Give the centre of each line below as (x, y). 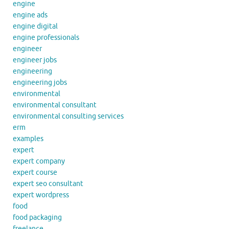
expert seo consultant (48, 184)
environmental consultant (55, 105)
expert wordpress (41, 195)
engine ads (30, 15)
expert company (39, 161)
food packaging (37, 217)
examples (28, 139)
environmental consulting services (68, 116)
